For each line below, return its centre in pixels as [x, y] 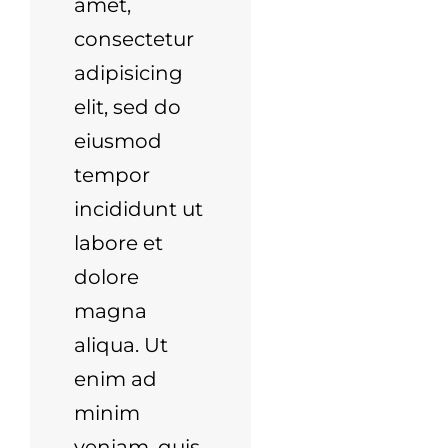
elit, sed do [128, 106]
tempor [112, 174]
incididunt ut [139, 208]
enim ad [116, 378]
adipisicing [129, 72]
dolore [107, 276]
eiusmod [118, 140]
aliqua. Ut [121, 344]
